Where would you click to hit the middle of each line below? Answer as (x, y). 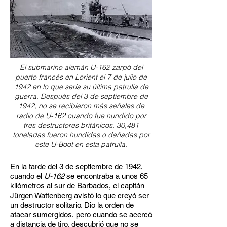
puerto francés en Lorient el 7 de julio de (81, 77)
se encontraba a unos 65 (106, 176)
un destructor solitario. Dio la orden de (72, 205)
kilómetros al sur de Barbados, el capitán (77, 186)
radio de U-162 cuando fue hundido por (81, 116)
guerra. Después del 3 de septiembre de (81, 96)
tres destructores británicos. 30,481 (81, 125)
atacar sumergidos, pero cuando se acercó (81, 215)
